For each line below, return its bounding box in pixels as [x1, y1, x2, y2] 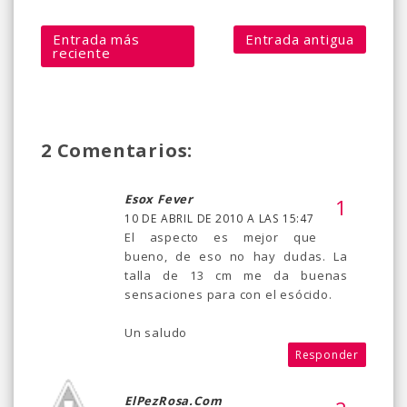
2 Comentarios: [41, 137, 194, 163]
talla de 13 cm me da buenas [124, 266, 348, 283]
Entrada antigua [245, 29, 354, 48]
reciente [53, 43, 111, 62]
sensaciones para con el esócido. [124, 285, 333, 303]
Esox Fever [124, 190, 194, 207]
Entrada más [53, 29, 140, 48]
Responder [294, 346, 359, 362]
